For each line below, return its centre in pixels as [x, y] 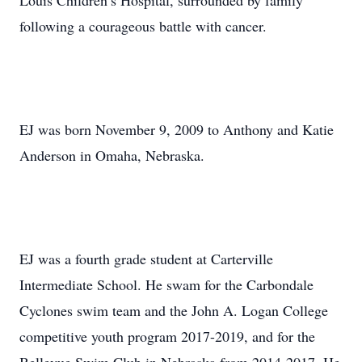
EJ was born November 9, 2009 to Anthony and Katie [177, 129]
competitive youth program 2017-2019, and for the [167, 336]
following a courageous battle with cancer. [143, 26]
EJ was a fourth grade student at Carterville [146, 259]
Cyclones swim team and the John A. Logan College [174, 310]
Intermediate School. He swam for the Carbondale [166, 284]
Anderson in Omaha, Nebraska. [112, 155]
